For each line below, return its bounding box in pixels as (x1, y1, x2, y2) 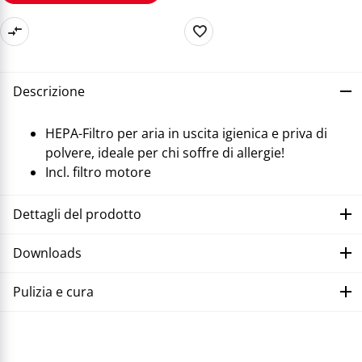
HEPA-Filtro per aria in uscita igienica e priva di (45, 124, 327, 142)
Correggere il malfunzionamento (93, 326, 292, 344)
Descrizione (13, 82, 85, 101)
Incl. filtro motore (45, 162, 151, 181)
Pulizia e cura (13, 283, 94, 301)
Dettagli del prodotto (13, 205, 141, 224)
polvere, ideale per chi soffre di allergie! (45, 143, 284, 162)
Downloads (13, 244, 82, 263)
